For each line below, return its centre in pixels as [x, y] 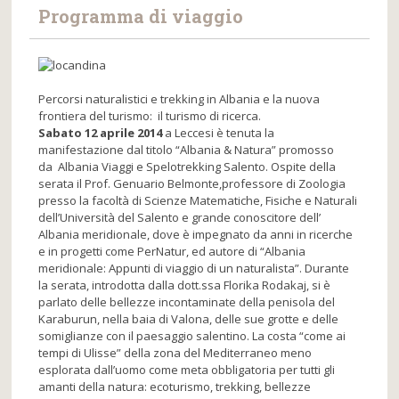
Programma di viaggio [141, 16]
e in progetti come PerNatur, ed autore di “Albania [172, 252]
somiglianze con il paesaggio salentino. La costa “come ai [192, 336]
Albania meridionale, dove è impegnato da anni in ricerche [196, 235]
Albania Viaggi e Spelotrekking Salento [162, 167]
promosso [305, 150]
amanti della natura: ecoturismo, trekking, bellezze [175, 387]
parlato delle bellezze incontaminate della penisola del [187, 302]
